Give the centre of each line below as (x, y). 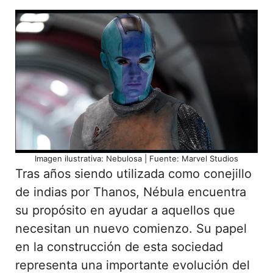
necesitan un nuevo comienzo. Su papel (131, 228)
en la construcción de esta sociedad (119, 246)
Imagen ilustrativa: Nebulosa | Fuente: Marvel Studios (136, 158)
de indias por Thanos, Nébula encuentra (131, 192)
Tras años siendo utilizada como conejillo (133, 173)
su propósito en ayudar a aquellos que (125, 210)
